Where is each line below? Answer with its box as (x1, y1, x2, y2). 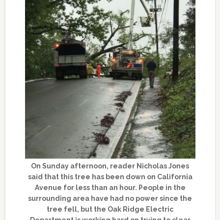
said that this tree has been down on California (27, 172, 192, 181)
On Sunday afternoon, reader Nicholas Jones (31, 162, 190, 170)
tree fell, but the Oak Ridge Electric (47, 205, 174, 213)
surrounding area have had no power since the (28, 194, 192, 202)
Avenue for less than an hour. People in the (34, 183, 186, 192)
